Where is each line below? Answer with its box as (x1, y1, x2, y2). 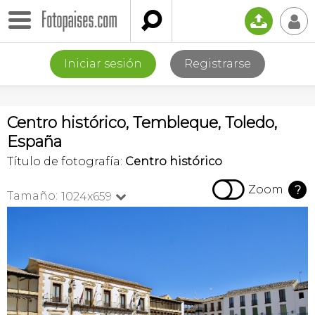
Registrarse (184, 57, 251, 70)
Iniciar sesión (64, 57, 142, 70)
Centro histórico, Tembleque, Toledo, (7, 113, 277, 132)
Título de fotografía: (7, 155, 125, 168)
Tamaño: (7, 189, 58, 202)
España (7, 132, 62, 151)
